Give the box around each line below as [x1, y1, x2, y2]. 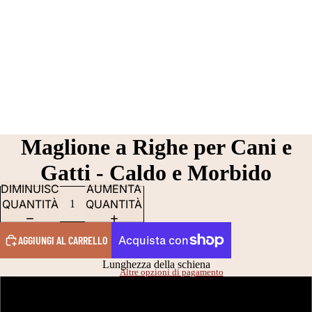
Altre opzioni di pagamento [119, 267, 224, 278]
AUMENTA [86, 181, 142, 196]
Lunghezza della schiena [102, 258, 210, 270]
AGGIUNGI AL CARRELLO [18, 233, 107, 247]
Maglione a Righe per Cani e [20, 134, 292, 159]
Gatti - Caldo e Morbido [40, 159, 272, 185]
